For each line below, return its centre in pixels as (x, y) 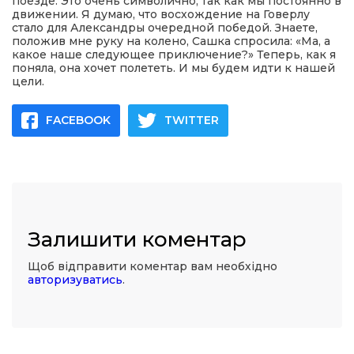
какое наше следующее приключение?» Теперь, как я (174, 55)
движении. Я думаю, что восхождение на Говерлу (161, 14)
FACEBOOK (78, 120)
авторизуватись (75, 280)
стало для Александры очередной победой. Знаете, (165, 28)
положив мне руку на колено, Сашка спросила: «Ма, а (171, 41)
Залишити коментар (137, 239)
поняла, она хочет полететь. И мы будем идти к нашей (173, 68)
